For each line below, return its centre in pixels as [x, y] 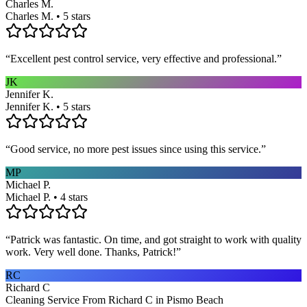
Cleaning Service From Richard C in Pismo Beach [114, 299]
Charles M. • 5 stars [48, 16]
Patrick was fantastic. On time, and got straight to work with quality [156, 239]
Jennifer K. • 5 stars [48, 106]
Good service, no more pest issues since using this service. [136, 149]
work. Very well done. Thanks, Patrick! [91, 251]
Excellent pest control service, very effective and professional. [144, 58]
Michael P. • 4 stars [47, 197]
